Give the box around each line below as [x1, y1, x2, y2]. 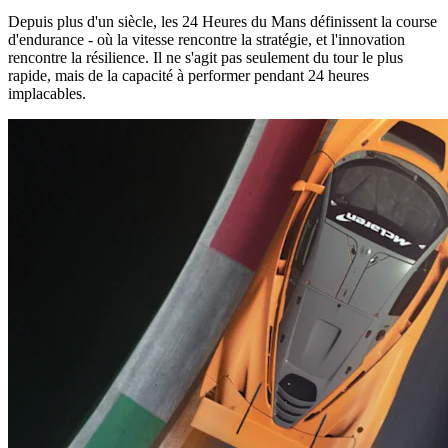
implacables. [8, 84, 86, 102]
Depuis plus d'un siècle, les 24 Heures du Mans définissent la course [8, 12, 437, 30]
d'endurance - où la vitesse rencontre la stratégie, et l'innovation [8, 30, 405, 48]
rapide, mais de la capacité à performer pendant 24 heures [8, 66, 369, 84]
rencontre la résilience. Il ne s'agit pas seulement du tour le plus [8, 48, 403, 66]
